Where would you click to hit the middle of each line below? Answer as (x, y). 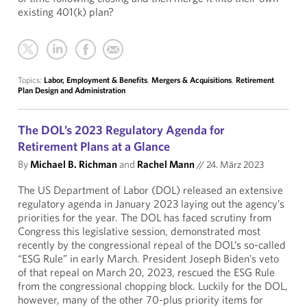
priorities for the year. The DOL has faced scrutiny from (145, 217)
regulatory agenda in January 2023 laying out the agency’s (151, 204)
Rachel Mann (166, 164)
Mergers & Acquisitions (192, 80)
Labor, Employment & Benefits (96, 80)
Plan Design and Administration (72, 90)
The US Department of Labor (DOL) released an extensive (150, 190)
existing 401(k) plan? (66, 12)
